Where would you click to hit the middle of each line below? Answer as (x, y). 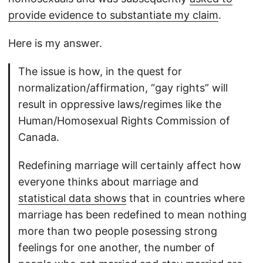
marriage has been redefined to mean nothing (132, 215)
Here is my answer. (55, 43)
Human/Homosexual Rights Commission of (124, 121)
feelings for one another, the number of (117, 248)
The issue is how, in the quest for (100, 72)
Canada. (39, 137)
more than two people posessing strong (118, 231)
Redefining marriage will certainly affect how (130, 166)
